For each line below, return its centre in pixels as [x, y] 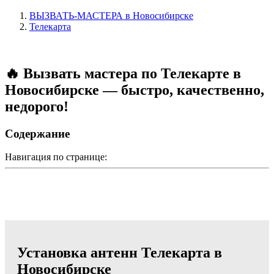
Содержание [37, 133]
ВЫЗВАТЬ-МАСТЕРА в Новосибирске [111, 15]
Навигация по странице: [56, 157]
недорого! [37, 106]
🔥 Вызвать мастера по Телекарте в [123, 73]
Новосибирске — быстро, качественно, [135, 90]
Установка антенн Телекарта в [120, 253]
